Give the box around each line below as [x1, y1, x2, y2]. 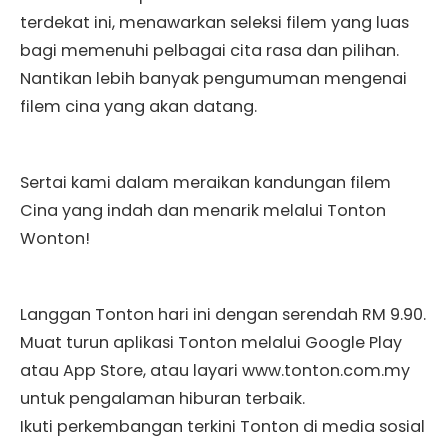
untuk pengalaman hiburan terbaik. [20, 386, 305, 410]
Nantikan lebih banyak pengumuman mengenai [20, 66, 407, 90]
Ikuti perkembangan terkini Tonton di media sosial [20, 414, 425, 438]
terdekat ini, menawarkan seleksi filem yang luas [20, 10, 409, 34]
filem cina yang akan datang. [20, 94, 257, 118]
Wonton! [20, 226, 90, 250]
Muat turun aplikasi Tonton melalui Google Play [20, 330, 402, 354]
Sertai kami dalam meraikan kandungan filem [20, 170, 391, 194]
